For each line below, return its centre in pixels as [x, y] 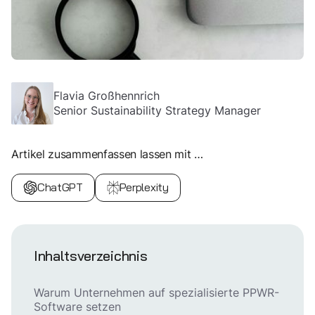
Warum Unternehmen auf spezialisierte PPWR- [156, 293]
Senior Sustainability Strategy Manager [157, 111]
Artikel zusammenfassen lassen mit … [107, 154]
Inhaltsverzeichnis [91, 256]
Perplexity [144, 188]
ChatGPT [60, 188]
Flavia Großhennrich [107, 96]
